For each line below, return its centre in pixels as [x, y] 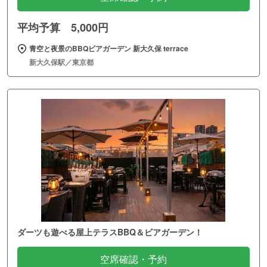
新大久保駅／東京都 [61, 62]
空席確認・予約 [133, 260]
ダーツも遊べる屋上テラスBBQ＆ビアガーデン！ [110, 232]
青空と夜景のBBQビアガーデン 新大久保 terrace [109, 49]
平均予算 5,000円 [63, 28]
